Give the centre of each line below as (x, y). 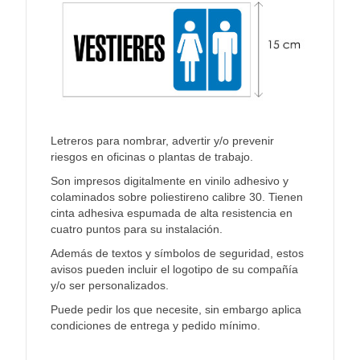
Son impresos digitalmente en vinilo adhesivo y (170, 180)
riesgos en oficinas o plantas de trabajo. (152, 156)
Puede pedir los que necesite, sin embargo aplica (176, 309)
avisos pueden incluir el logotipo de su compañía (175, 269)
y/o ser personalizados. (110, 285)
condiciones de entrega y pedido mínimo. (156, 325)
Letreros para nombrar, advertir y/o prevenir (163, 140)
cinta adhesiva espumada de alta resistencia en (172, 213)
